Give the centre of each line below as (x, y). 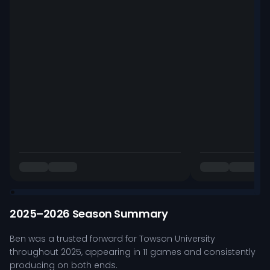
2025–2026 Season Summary (89, 214)
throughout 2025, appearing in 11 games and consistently (133, 252)
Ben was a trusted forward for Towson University (112, 239)
